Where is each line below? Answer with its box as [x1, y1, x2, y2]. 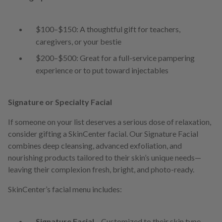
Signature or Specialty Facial [8, 97, 112, 107]
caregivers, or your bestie [36, 37, 121, 47]
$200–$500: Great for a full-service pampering [36, 53, 195, 63]
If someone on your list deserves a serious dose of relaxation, [8, 117, 211, 127]
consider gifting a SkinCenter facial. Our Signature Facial [8, 129, 198, 139]
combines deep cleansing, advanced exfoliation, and [8, 141, 182, 151]
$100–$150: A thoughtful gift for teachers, [36, 24, 180, 34]
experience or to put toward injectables [36, 65, 168, 75]
